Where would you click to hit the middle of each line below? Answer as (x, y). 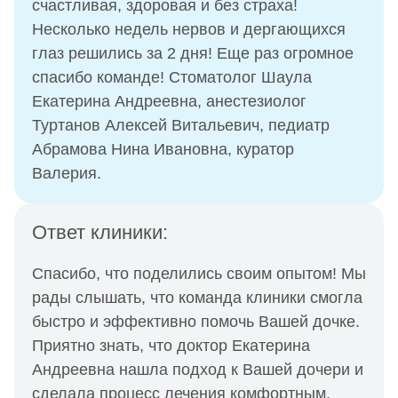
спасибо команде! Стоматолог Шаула (172, 77)
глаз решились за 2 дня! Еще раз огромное (193, 53)
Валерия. (67, 173)
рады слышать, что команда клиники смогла (197, 298)
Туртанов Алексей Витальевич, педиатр (181, 125)
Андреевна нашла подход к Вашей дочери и (198, 370)
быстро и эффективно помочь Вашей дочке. (196, 322)
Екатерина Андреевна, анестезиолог (169, 101)
